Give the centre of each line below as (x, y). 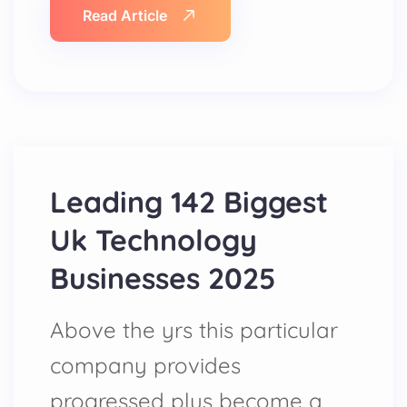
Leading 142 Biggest (189, 202)
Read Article (125, 15)
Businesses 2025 (163, 278)
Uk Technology (154, 240)
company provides (145, 365)
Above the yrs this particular (194, 330)
